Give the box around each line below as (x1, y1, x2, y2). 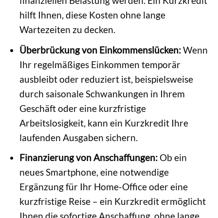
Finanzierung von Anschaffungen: (19, 152, 158, 163)
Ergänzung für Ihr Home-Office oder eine (19, 181, 188, 193)
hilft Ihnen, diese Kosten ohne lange (19, 9, 165, 20)
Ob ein (157, 152, 187, 163)
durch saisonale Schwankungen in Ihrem (19, 88, 185, 99)
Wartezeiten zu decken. (19, 23, 115, 35)
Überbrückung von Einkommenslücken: (19, 44, 181, 55)
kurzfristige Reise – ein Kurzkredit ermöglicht (19, 196, 206, 207)
